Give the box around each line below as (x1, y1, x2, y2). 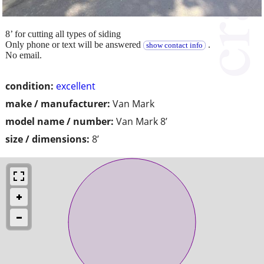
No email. (5, 49, 42, 60)
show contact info (146, 41, 203, 49)
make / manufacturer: (5, 97, 110, 110)
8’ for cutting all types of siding (5, 28, 121, 39)
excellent (56, 79, 95, 93)
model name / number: (5, 114, 114, 128)
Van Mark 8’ (116, 114, 167, 128)
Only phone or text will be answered (5, 39, 143, 49)
